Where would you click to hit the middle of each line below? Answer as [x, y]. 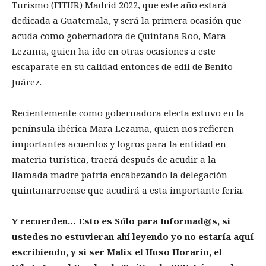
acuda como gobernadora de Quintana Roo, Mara [119, 36]
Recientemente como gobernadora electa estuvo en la [128, 113]
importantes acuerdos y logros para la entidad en [119, 144]
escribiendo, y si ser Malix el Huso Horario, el [117, 252]
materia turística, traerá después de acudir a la [114, 159]
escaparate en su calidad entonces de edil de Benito [122, 67]
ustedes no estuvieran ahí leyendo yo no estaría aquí [133, 237]
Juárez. [28, 82]
